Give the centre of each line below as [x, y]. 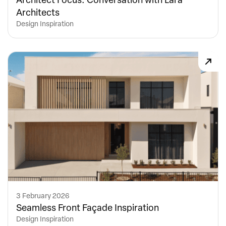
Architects [38, 12]
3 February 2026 [43, 195]
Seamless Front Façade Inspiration [88, 207]
